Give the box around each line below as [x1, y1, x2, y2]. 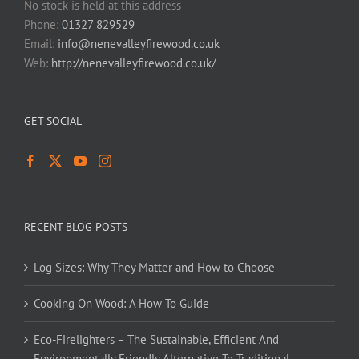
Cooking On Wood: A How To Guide [34, 296, 209, 311]
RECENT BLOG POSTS [24, 220, 127, 234]
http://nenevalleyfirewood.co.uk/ [51, 55, 216, 71]
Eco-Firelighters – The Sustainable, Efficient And [34, 332, 279, 347]
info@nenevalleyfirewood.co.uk [58, 36, 220, 51]
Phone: [24, 17, 62, 32]
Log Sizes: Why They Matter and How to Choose [34, 260, 275, 275]
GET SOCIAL [24, 114, 82, 128]
